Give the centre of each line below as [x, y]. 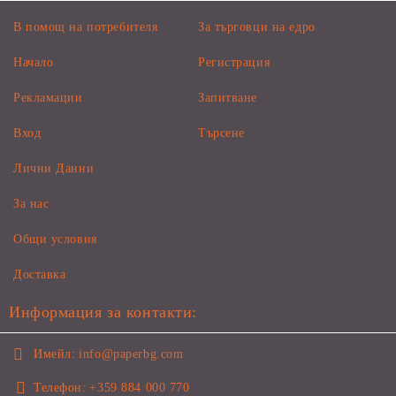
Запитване [228, 98]
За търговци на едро [257, 27]
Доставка [40, 275]
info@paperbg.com [131, 354]
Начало [34, 63]
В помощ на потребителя [86, 27]
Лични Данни [54, 169]
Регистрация [234, 63]
